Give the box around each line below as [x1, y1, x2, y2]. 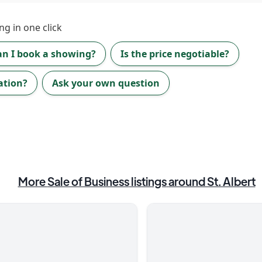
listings [129, 174, 167, 188]
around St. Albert [168, 174, 256, 188]
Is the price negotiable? [120, 47, 229, 60]
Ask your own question [52, 77, 160, 89]
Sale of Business [47, 174, 129, 188]
